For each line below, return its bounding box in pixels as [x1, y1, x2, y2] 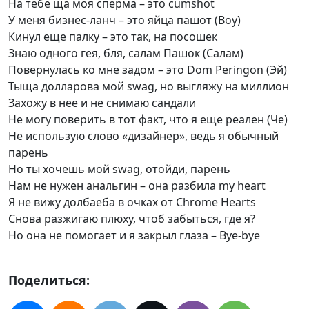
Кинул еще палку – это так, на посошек [8, 29, 217, 44]
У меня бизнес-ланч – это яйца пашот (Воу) [8, 12, 241, 28]
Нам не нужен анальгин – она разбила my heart [8, 178, 266, 193]
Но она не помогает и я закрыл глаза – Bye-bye [8, 228, 260, 243]
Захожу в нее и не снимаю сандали [8, 95, 196, 110]
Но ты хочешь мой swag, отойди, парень [8, 161, 230, 177]
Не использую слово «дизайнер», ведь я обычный [8, 128, 279, 143]
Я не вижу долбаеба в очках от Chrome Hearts [8, 195, 256, 210]
